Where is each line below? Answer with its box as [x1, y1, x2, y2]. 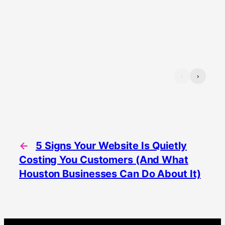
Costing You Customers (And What [19, 153, 188, 166]
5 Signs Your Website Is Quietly [35, 139, 187, 152]
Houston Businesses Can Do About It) [19, 167, 201, 180]
